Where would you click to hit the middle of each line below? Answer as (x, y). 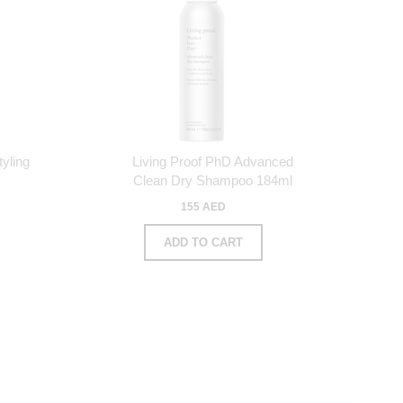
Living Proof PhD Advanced (212, 161)
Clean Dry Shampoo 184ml (212, 180)
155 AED (203, 206)
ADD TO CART (203, 242)
